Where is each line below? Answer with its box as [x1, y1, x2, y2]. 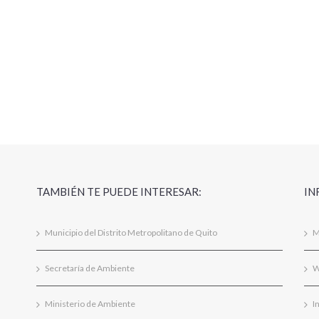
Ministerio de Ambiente [44, 298, 135, 309]
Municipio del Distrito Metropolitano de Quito [44, 227, 217, 238]
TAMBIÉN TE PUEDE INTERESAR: [36, 185, 202, 198]
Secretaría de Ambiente [44, 263, 135, 273]
